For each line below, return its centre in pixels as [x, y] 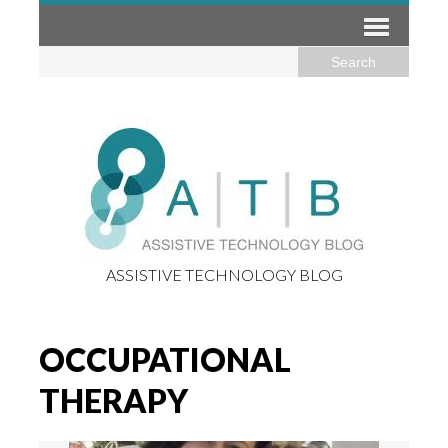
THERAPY [113, 400]
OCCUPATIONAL [165, 359]
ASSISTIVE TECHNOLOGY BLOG [224, 274]
